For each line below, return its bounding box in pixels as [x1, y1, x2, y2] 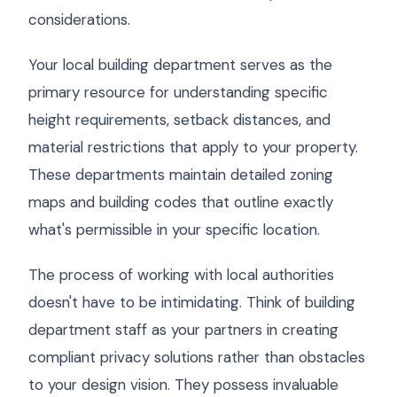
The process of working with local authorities [28, 265, 334, 284]
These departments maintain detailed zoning [28, 165, 333, 184]
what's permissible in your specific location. [28, 220, 320, 239]
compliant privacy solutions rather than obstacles [28, 347, 365, 367]
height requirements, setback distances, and [28, 110, 331, 129]
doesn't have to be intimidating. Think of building [28, 292, 355, 312]
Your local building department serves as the [28, 55, 332, 74]
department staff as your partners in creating [28, 320, 339, 339]
